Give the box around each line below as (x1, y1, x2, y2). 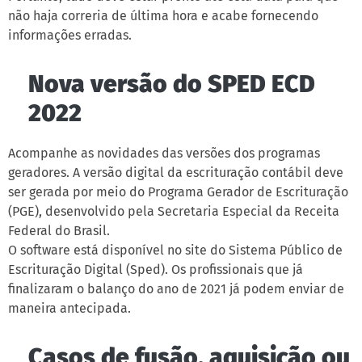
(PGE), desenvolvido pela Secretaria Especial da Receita (8, 204, 339, 219)
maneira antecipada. (8, 301, 131, 316)
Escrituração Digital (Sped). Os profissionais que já (8, 262, 303, 277)
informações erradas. (8, 27, 132, 43)
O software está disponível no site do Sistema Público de (8, 242, 343, 258)
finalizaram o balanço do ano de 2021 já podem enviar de (8, 281, 344, 297)
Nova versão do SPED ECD (28, 69, 315, 99)
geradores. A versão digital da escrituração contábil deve (8, 165, 343, 180)
